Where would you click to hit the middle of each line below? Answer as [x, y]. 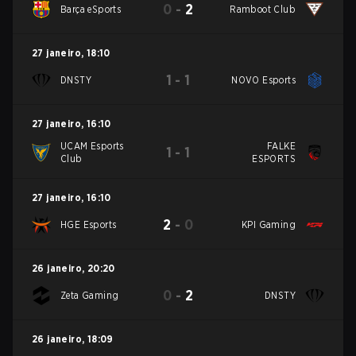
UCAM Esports [92, 146]
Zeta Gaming [90, 295]
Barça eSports [91, 9]
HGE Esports [89, 224]
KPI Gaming [269, 224]
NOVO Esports [264, 80]
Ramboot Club [263, 9]
